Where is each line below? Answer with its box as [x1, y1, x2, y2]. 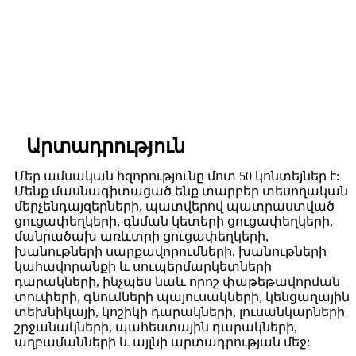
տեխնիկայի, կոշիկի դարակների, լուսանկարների [14, 305, 345, 319]
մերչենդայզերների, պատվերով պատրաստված [14, 199, 335, 214]
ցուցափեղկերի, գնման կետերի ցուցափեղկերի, [14, 215, 333, 229]
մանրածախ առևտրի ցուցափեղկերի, [14, 230, 269, 244]
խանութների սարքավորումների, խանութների [14, 245, 327, 259]
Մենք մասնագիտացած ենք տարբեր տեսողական [14, 184, 348, 199]
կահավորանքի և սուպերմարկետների [14, 260, 272, 274]
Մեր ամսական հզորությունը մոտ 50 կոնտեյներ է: [14, 169, 339, 184]
